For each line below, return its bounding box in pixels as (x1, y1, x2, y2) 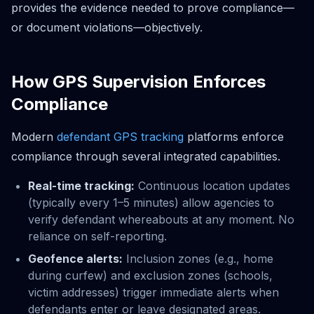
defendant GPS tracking (57, 129, 184, 144)
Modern (11, 129, 57, 144)
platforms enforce (184, 129, 284, 144)
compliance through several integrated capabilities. (11, 149, 280, 163)
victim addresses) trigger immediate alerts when (28, 285, 279, 299)
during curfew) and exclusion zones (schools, (28, 268, 273, 282)
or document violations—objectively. (11, 20, 203, 34)
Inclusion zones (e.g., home (123, 251, 273, 266)
